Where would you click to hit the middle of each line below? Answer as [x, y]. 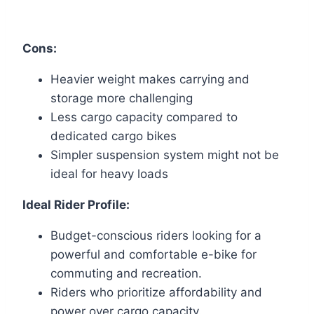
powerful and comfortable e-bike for [153, 255]
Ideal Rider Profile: [76, 205]
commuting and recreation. [126, 274]
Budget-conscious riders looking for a [156, 236]
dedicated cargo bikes [114, 136]
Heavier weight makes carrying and [150, 80]
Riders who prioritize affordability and [156, 293]
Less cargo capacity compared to [144, 117]
